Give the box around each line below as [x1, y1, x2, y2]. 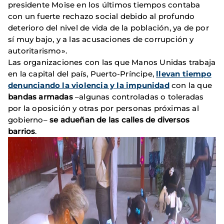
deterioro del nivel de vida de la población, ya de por [8, 23, 209, 33]
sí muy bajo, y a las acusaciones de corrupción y [8, 34, 194, 44]
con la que [171, 80, 212, 90]
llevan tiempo [156, 69, 211, 79]
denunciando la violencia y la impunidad [8, 80, 169, 90]
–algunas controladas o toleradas [72, 92, 204, 102]
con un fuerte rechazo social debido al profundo [8, 11, 195, 21]
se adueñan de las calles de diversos [49, 115, 190, 125]
